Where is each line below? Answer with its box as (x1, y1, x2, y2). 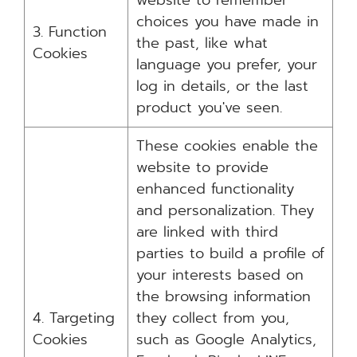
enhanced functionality (136, 178, 294, 200)
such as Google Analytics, (136, 328, 316, 351)
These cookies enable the (136, 135, 318, 157)
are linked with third (136, 221, 278, 243)
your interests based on (136, 264, 304, 286)
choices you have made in (136, 10, 319, 33)
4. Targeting (33, 307, 115, 329)
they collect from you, (136, 307, 289, 329)
